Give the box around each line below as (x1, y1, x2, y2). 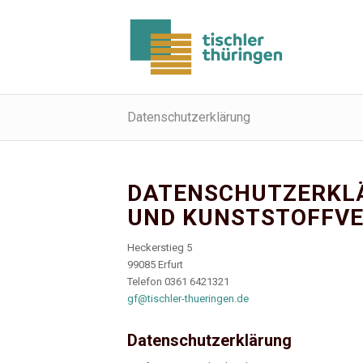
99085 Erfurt (127, 258, 183, 271)
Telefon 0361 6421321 (127, 275, 229, 288)
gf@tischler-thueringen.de (127, 293, 249, 305)
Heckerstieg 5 (127, 241, 192, 254)
